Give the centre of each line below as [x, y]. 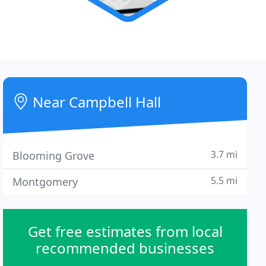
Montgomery [45, 182]
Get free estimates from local [125, 231]
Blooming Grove [54, 156]
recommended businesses [125, 248]
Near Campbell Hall [95, 102]
